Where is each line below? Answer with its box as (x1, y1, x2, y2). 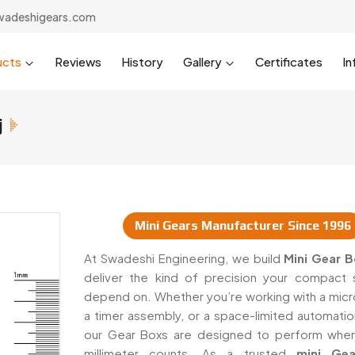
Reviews (55, 54, 101, 69)
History (121, 54, 163, 69)
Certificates (255, 54, 323, 69)
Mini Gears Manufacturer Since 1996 (134, 218, 351, 233)
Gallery (183, 54, 222, 69)
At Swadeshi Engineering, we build (84, 250, 284, 265)
